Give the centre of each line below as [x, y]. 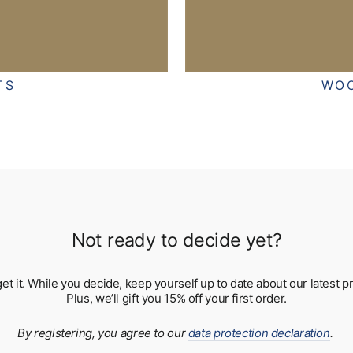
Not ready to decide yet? [176, 240]
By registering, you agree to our [103, 333]
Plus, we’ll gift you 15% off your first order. [176, 298]
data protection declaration [259, 333]
